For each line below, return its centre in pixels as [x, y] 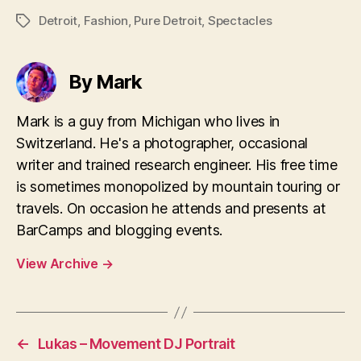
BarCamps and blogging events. [120, 230]
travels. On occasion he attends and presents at [171, 209]
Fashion [106, 21]
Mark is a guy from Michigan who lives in [148, 122]
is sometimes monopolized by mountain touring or [178, 187]
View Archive [59, 264]
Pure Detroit [168, 21]
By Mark [106, 82]
